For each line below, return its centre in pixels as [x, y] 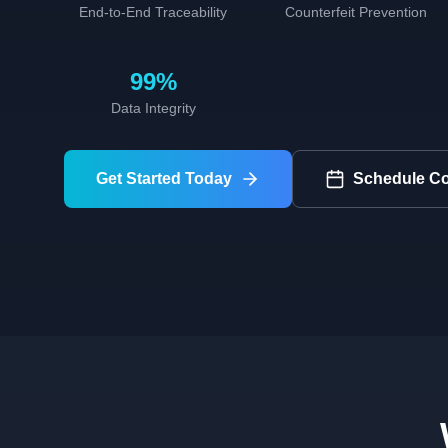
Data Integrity [153, 108]
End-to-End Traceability [153, 12]
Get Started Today [164, 178]
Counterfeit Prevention [355, 12]
